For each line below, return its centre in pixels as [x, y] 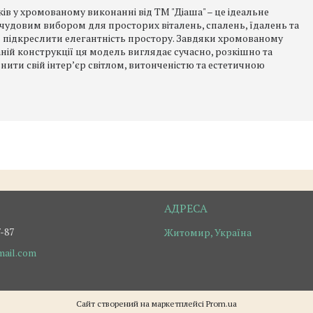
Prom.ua [221, 303]
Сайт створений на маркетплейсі [141, 303]
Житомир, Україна [208, 232]
